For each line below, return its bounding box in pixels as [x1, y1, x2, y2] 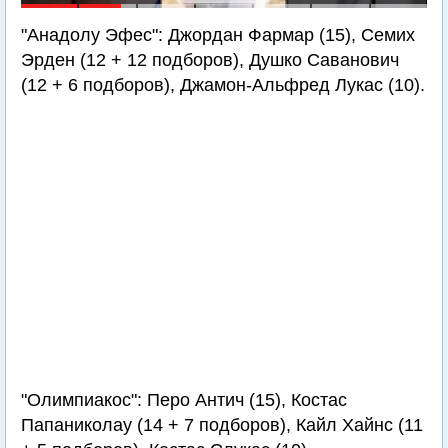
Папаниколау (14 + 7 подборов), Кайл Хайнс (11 [21, 415, 423, 435]
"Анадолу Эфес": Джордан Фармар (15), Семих [21, 25, 415, 45]
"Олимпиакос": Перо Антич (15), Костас [21, 390, 347, 410]
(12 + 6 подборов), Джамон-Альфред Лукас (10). [21, 75, 425, 95]
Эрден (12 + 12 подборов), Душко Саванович [21, 50, 399, 70]
